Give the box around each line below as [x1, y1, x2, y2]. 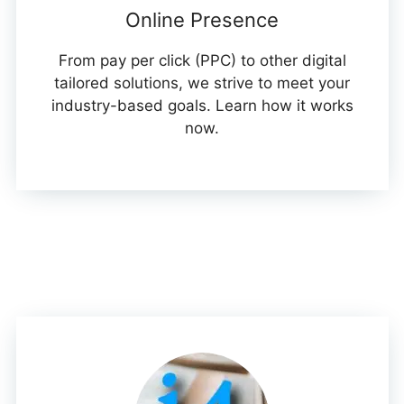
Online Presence [125, 8, 279, 32]
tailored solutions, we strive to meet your [54, 74, 350, 93]
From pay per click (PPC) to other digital [58, 51, 346, 70]
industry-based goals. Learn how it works [50, 96, 353, 115]
